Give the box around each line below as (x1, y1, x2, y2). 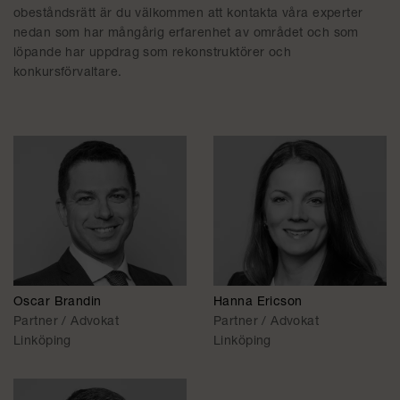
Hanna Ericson (213, 296, 303, 310)
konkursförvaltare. (13, 67, 122, 79)
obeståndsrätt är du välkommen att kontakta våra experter (13, 8, 363, 21)
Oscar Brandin (13, 296, 102, 310)
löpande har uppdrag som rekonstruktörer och (13, 47, 292, 60)
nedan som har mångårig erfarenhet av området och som (13, 28, 359, 40)
